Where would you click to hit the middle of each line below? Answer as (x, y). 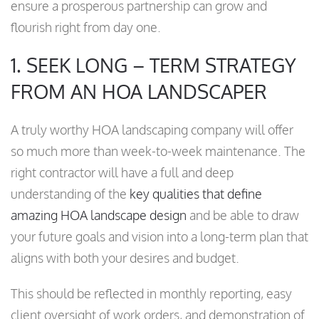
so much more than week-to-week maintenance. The (158, 151)
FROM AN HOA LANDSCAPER (139, 91)
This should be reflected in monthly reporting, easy (151, 294)
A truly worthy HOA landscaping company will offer (152, 130)
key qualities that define (196, 194)
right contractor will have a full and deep (122, 173)
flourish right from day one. (86, 27)
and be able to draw (243, 215)
